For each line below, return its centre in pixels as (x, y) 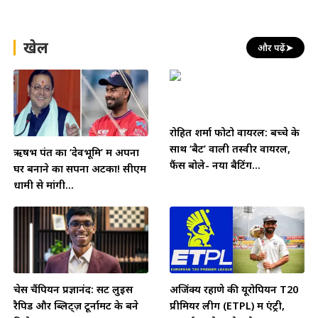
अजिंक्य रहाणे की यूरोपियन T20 (234, 289)
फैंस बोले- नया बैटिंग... (215, 165)
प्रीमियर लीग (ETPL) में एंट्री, (227, 305)
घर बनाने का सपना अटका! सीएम (80, 168)
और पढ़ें (272, 47)
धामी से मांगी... (44, 185)
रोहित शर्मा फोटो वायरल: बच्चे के (235, 132)
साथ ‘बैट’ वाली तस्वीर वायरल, (230, 148)
